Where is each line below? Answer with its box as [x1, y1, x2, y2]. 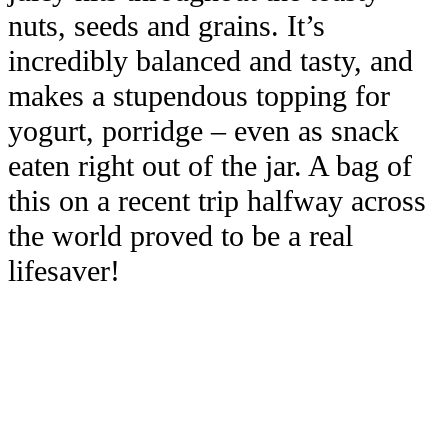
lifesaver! [8, 254, 120, 289]
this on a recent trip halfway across [8, 184, 426, 219]
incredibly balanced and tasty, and [8, 44, 413, 79]
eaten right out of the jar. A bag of [8, 149, 412, 184]
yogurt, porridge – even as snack [8, 114, 399, 149]
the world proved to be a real [8, 219, 353, 254]
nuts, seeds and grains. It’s [8, 9, 325, 44]
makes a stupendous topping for [8, 79, 390, 114]
